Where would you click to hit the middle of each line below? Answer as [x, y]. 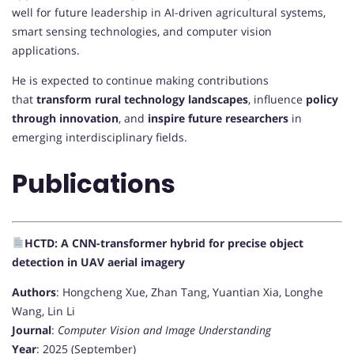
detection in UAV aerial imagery [98, 262]
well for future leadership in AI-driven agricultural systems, [169, 12]
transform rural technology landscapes [142, 99]
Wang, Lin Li [43, 311]
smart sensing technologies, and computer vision [142, 31]
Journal [32, 330]
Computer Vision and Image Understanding [164, 330]
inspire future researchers [218, 118]
